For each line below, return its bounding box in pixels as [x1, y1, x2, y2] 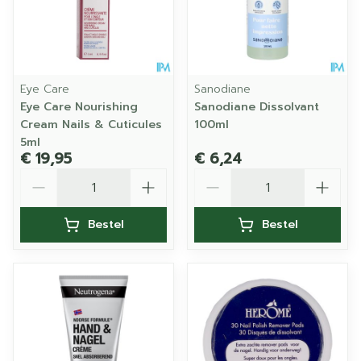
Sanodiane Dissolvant [194, 98, 319, 115]
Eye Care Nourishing [20, 98, 138, 115]
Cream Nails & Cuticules [20, 116, 162, 133]
